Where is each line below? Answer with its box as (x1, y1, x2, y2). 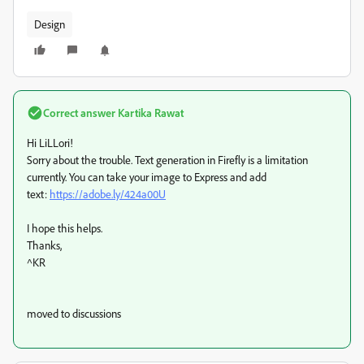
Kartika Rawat (115, 106, 184, 119)
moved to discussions (27, 306, 123, 320)
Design (34, 17, 65, 31)
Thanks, (27, 238, 64, 252)
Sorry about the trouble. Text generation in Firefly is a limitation (27, 153, 308, 167)
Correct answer (43, 106, 115, 119)
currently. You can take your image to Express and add (27, 170, 266, 184)
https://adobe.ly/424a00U (50, 187, 166, 201)
